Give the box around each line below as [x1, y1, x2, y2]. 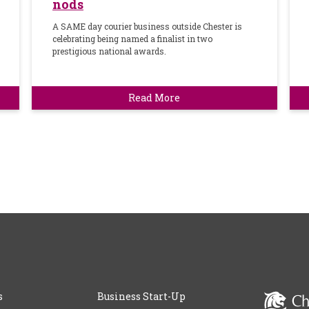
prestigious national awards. [52, 46, 167, 57]
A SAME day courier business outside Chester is [52, 21, 243, 32]
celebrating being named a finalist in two [52, 33, 213, 45]
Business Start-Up [97, 290, 186, 303]
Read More [128, 91, 181, 105]
